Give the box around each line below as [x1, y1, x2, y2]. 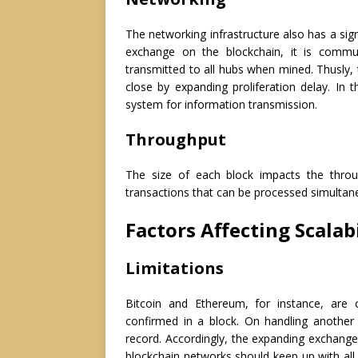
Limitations [125, 257, 224, 280]
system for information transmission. [125, 97, 317, 113]
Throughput [125, 129, 226, 151]
